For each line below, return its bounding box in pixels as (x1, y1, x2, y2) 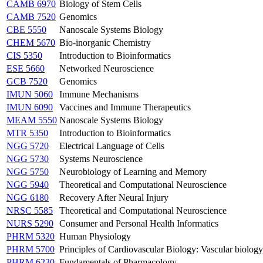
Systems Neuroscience (59, 153, 143, 164)
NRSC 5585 (6, 205, 53, 215)
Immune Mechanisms (59, 89, 139, 99)
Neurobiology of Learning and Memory (59, 166, 207, 177)
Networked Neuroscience (59, 63, 154, 73)
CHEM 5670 (6, 37, 55, 48)
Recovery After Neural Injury (59, 192, 168, 203)
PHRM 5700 (6, 244, 55, 254)
